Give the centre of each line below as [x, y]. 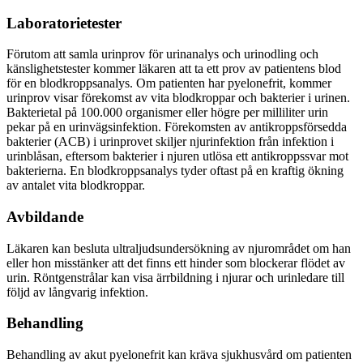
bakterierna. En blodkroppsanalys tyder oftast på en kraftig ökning [175, 171]
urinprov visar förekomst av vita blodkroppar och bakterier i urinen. [178, 98]
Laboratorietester [64, 23]
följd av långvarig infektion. [77, 292]
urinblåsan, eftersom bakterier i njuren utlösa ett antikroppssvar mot [177, 156]
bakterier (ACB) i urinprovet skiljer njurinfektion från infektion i [170, 142]
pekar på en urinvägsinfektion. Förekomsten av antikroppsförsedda [177, 127]
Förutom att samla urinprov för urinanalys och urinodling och [162, 54]
